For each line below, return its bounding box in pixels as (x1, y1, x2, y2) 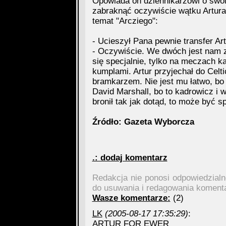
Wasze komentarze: (92, 193, 171, 203)
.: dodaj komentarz (92, 153, 167, 162)
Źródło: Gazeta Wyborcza (92, 117, 194, 127)
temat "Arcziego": (92, 16, 158, 26)
